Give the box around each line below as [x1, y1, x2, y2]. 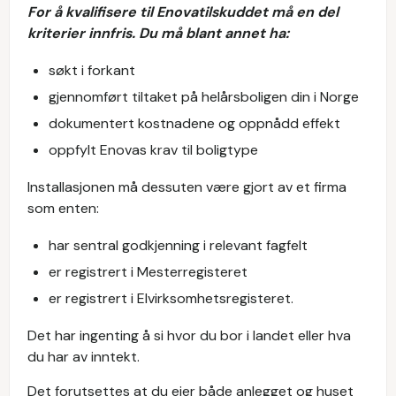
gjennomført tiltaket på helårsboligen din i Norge [49, 87, 359, 106]
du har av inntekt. [27, 346, 140, 366]
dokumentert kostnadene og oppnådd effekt [49, 113, 340, 133]
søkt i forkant [49, 60, 135, 80]
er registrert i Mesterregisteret [49, 262, 247, 281]
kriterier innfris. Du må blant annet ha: [27, 23, 293, 42]
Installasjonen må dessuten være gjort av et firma [27, 177, 346, 196]
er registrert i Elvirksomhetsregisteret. [49, 288, 293, 308]
